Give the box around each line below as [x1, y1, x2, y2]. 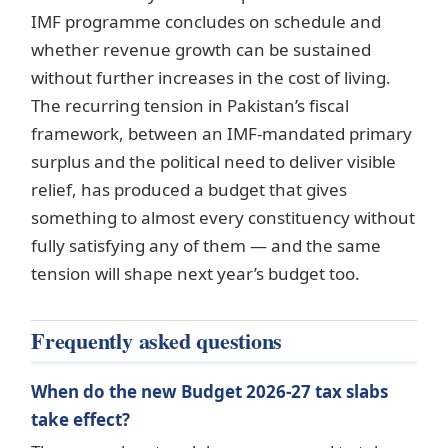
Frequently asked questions [31, 324, 283, 358]
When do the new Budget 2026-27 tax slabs [31, 380, 388, 404]
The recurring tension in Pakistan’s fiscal [31, 94, 349, 118]
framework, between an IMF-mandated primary [31, 122, 412, 146]
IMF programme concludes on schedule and [31, 10, 381, 34]
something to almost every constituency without [31, 206, 415, 230]
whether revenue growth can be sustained [31, 38, 371, 62]
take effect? [31, 408, 130, 432]
